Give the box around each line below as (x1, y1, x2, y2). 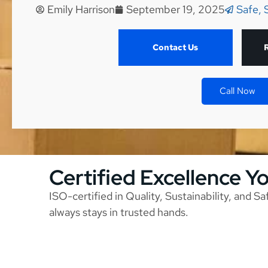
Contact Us (153, 42, 199, 53)
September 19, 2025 (126, 2, 225, 17)
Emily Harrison (47, 2, 115, 17)
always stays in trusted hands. (49, 205, 188, 220)
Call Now (219, 85, 255, 98)
